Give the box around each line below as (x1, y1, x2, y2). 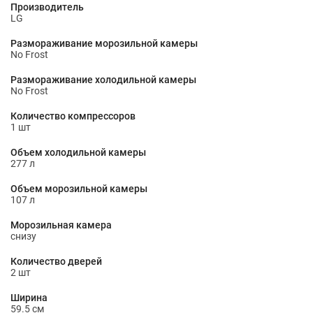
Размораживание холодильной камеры (10, 74, 196, 85)
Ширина (10, 292, 48, 303)
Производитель (10, 1, 84, 13)
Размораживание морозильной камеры (10, 38, 198, 49)
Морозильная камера (10, 219, 112, 231)
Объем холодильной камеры (10, 147, 146, 158)
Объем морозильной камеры (10, 183, 147, 194)
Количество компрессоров (10, 110, 136, 122)
